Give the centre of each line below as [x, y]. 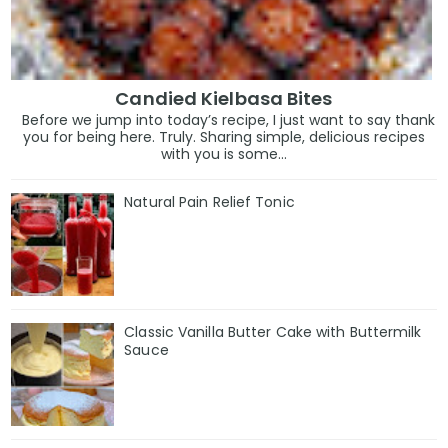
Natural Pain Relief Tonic [209, 202]
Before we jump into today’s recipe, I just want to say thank [224, 120]
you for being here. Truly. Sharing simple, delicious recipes [224, 137]
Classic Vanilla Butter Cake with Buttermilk [273, 332]
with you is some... [224, 154]
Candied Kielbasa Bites [224, 98]
